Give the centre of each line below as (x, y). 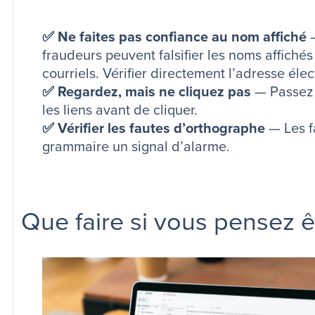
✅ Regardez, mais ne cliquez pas (147, 91)
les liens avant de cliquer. (120, 110)
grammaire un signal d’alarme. (136, 146)
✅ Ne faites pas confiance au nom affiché (174, 37)
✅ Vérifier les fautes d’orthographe (154, 128)
